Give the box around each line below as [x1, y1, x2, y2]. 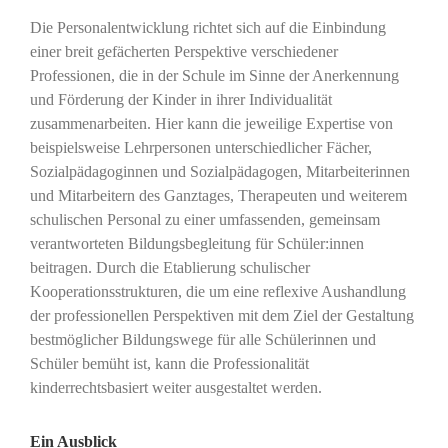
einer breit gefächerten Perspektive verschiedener [29, 43, 338, 61]
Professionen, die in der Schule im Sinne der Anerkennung [29, 67, 399, 85]
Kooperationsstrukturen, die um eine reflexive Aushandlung [29, 283, 406, 301]
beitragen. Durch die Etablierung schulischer [29, 259, 310, 277]
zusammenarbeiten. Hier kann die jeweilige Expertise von [29, 115, 393, 133]
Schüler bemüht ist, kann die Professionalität [29, 355, 309, 373]
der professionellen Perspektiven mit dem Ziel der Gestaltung [29, 307, 414, 325]
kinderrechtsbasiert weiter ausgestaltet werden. [29, 379, 322, 397]
